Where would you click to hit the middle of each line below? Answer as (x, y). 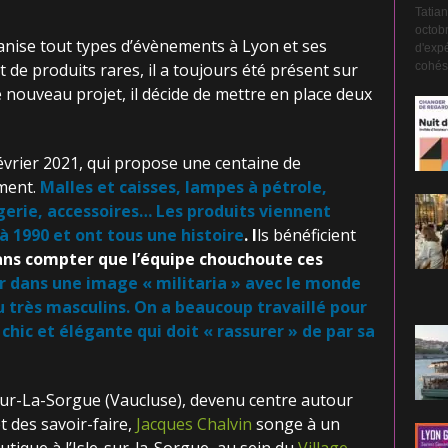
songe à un (295, 424)
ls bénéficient (306, 235)
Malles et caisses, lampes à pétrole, (183, 187)
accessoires (92, 211)
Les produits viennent (243, 211)
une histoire (193, 235)
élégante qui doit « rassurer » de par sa (216, 331)
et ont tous (97, 235)
